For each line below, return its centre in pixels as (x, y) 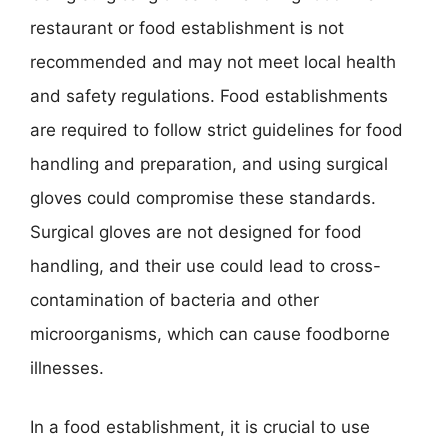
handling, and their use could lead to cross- (205, 265)
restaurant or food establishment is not (187, 27)
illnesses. (67, 367)
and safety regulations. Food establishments (209, 95)
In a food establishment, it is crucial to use (200, 427)
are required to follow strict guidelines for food (216, 129)
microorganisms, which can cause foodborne (210, 333)
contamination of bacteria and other (174, 299)
